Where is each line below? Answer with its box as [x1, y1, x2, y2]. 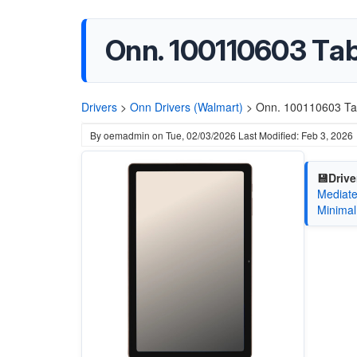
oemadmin [104, 128, 150, 142]
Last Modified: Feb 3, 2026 [238, 128, 353, 142]
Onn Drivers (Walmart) [130, 99, 243, 115]
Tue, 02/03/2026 [166, 128, 236, 142]
